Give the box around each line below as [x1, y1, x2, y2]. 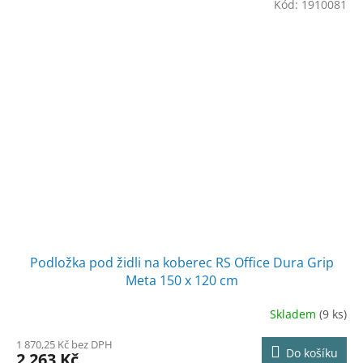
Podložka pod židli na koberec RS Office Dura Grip [29, 254, 334, 272]
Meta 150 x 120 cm [125, 271, 238, 290]
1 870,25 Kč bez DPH [16, 337, 113, 352]
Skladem [270, 305, 319, 322]
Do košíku [286, 345, 338, 361]
